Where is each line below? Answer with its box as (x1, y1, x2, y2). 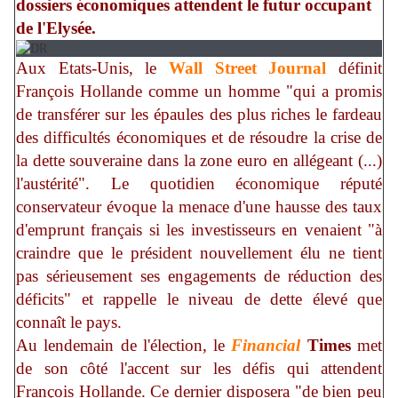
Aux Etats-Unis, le (16, 59, 169, 78)
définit (326, 59, 383, 78)
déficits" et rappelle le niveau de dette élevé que (16, 290, 382, 309)
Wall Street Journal (169, 59, 327, 78)
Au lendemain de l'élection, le (16, 336, 232, 355)
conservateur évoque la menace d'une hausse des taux (16, 197, 382, 217)
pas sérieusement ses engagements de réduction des (16, 267, 382, 286)
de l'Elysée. (16, 19, 96, 38)
